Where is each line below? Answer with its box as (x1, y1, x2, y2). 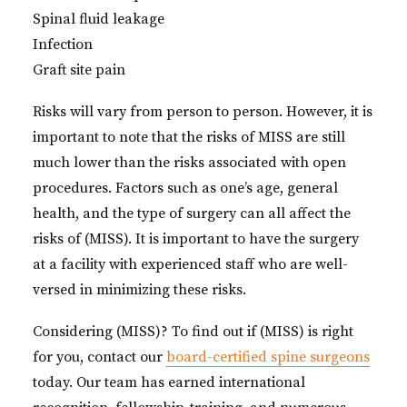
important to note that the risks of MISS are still (33, 128, 345, 146)
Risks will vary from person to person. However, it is (33, 103, 372, 121)
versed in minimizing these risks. (33, 281, 246, 299)
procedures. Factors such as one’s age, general (33, 179, 338, 197)
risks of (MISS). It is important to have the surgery (33, 230, 359, 248)
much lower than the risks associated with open (33, 154, 346, 172)
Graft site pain (33, 61, 125, 79)
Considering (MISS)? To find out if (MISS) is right (33, 323, 353, 341)
